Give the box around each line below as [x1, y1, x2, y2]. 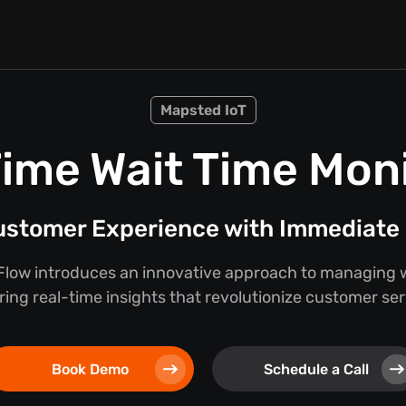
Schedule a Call [264, 360, 369, 378]
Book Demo [51, 360, 129, 378]
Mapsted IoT [159, 101, 246, 119]
